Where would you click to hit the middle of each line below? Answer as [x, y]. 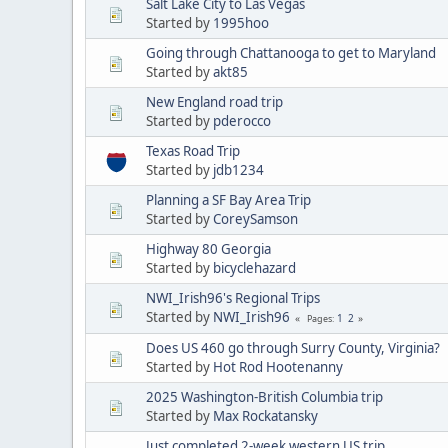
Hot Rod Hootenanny [278, 366]
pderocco [242, 120]
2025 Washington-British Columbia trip [264, 396]
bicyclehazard [254, 267]
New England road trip [214, 101]
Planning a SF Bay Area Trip [228, 199]
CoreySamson [255, 218]
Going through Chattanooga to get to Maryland [291, 52]
